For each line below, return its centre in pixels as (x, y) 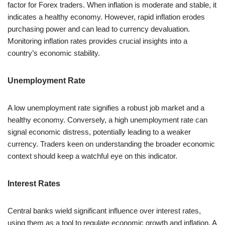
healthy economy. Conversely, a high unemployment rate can (107, 120)
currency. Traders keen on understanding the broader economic (111, 144)
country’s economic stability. (54, 53)
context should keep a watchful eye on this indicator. (92, 156)
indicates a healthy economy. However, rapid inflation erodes (106, 17)
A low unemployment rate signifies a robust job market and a (106, 107)
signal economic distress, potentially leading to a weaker (99, 132)
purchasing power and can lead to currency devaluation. (99, 29)
